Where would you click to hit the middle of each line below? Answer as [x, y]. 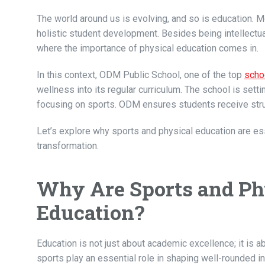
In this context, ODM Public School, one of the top [140, 75]
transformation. [68, 146]
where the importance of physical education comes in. [148, 49]
